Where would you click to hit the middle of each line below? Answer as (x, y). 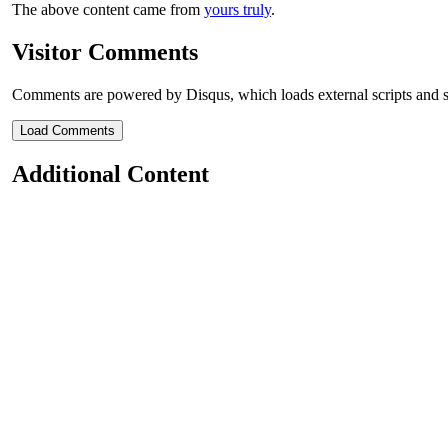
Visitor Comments (105, 52)
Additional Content (110, 173)
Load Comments (67, 131)
